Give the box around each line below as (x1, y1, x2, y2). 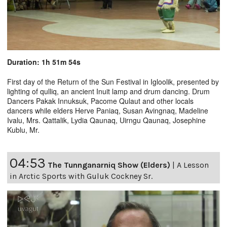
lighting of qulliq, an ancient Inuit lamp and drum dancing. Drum (7, 86, 210, 96)
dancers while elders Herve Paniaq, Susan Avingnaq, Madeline (7, 105, 208, 116)
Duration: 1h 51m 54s (7, 56, 81, 67)
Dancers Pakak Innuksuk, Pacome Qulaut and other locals (7, 95, 194, 106)
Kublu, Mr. (7, 124, 40, 135)
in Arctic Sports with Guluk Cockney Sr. (10, 171, 153, 181)
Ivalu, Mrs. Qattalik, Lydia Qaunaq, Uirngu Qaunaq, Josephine (7, 115, 206, 125)
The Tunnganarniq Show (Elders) (48, 160, 170, 170)
